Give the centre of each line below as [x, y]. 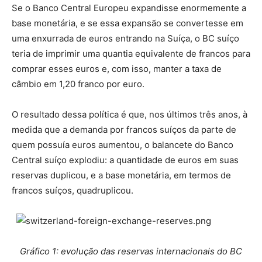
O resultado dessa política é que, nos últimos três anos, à [130, 114]
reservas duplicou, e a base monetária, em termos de [121, 175]
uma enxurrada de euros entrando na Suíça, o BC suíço [125, 38]
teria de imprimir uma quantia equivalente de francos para [131, 54]
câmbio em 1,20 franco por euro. [78, 84]
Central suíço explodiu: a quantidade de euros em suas [125, 160]
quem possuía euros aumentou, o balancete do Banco [123, 145]
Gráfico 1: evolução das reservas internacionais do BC [131, 251]
